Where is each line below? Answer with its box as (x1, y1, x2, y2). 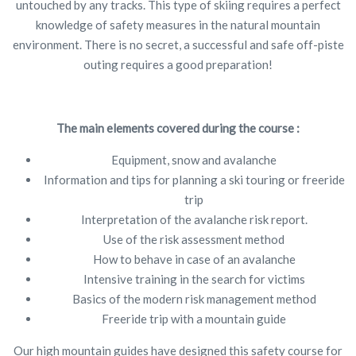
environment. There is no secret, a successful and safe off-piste (12, 37, 344, 52)
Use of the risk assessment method (103, 231, 284, 246)
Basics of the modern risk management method (72, 291, 316, 306)
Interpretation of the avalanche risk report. (80, 211, 308, 226)
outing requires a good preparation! (83, 56, 273, 72)
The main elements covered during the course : (56, 120, 300, 135)
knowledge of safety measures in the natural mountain (36, 17, 320, 32)
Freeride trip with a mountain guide (102, 311, 286, 326)
